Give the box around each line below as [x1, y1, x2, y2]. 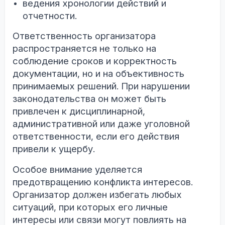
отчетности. [23, 10, 77, 22]
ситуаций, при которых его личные [13, 201, 168, 213]
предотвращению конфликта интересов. [13, 176, 193, 188]
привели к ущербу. [13, 143, 95, 155]
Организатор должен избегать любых [13, 188, 182, 200]
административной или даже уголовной [13, 118, 190, 130]
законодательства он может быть [13, 92, 166, 104]
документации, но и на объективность [13, 67, 184, 79]
